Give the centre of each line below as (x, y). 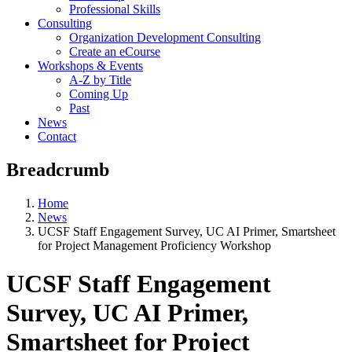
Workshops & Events (90, 65)
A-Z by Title (100, 79)
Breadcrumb (58, 169)
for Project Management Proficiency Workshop (154, 245)
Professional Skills (115, 9)
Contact (57, 136)
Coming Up (99, 93)
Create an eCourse (115, 51)
